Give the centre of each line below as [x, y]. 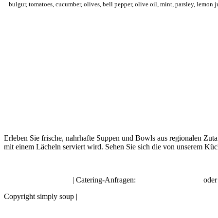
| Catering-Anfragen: [104, 180]
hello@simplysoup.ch [37, 180]
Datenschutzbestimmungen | [157, 196]
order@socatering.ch [170, 180]
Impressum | [96, 196]
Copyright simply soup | [41, 196]
